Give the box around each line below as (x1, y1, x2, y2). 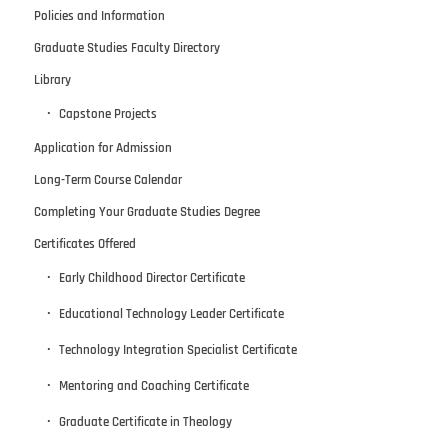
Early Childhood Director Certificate (58, 269, 245, 286)
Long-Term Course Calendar (33, 171, 182, 188)
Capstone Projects (58, 105, 157, 122)
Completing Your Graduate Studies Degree (33, 203, 260, 220)
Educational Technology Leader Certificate (58, 305, 284, 322)
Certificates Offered (33, 235, 136, 252)
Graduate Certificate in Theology (58, 413, 232, 430)
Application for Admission (33, 139, 172, 156)
